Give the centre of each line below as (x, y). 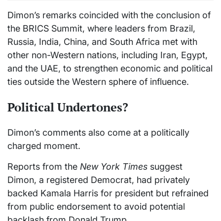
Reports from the (44, 166)
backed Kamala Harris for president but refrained (108, 193)
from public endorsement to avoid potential (96, 206)
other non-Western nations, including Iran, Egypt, (108, 55)
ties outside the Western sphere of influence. (98, 81)
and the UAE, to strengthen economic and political (110, 68)
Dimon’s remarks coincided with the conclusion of (109, 15)
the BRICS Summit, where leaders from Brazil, (101, 28)
